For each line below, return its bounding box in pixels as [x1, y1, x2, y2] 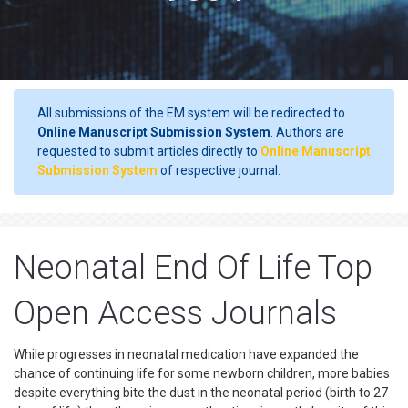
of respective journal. [158, 163, 280, 178]
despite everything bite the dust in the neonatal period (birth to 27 [14, 385, 388, 400]
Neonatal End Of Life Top [14, 249, 372, 287]
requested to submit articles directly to [37, 144, 260, 158]
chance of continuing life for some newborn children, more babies [14, 366, 390, 381]
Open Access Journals [14, 294, 337, 332]
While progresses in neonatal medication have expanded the [14, 347, 359, 362]
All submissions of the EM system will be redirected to [37, 106, 345, 120]
